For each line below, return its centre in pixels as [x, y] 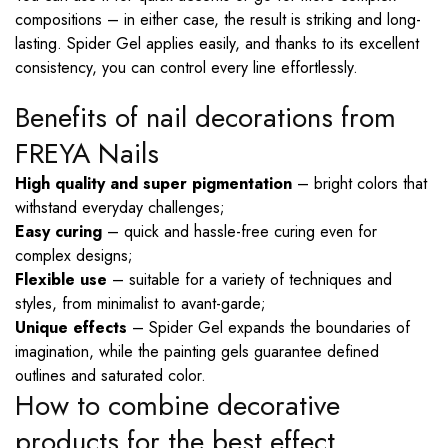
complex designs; [74, 255]
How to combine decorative [177, 405]
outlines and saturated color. [110, 375]
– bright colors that [359, 183]
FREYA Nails [87, 153]
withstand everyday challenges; [120, 207]
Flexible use [61, 279]
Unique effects [71, 327]
